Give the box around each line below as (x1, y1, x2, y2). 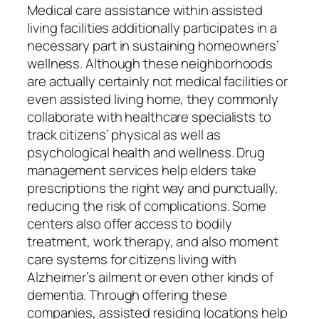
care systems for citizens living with (27, 249, 237, 268)
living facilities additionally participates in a (27, 18, 278, 37)
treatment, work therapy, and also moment (27, 231, 278, 251)
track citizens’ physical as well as (27, 125, 221, 144)
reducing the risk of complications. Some (27, 196, 266, 215)
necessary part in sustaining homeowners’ (27, 36, 279, 55)
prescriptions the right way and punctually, (27, 178, 278, 197)
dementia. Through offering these (27, 285, 227, 304)
